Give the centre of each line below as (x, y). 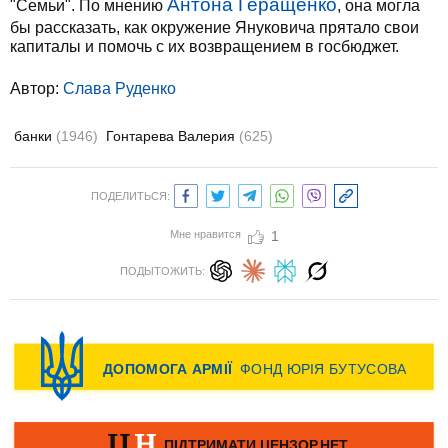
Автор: (36, 88)
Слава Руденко (119, 88)
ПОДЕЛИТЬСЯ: (130, 196)
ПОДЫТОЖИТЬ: (162, 271)
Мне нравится (205, 234)
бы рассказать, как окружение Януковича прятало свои (214, 27)
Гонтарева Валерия (172, 136)
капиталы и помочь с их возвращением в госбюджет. (204, 46)
